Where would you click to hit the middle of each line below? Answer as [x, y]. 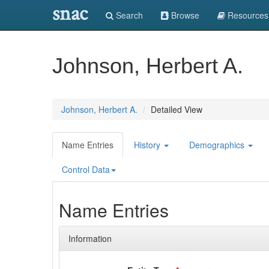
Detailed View [177, 109]
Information [90, 238]
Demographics [218, 145]
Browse [184, 15]
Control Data [86, 169]
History [148, 145]
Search [128, 15]
